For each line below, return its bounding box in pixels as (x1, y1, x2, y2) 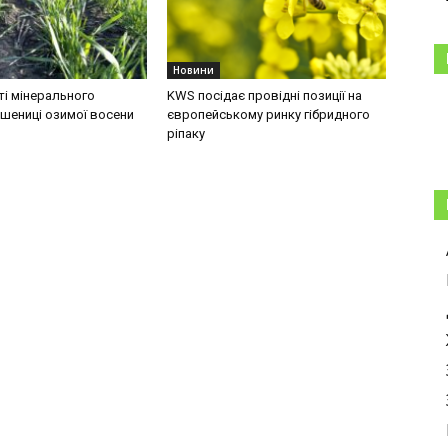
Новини (173, 63, 215, 78)
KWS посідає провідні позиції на (167, 88, 363, 104)
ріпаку (167, 126, 206, 142)
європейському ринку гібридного (167, 107, 371, 123)
